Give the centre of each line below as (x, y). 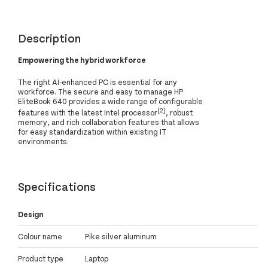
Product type (41, 259)
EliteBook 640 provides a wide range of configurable (110, 101)
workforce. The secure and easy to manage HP (100, 91)
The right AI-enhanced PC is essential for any (98, 82)
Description (49, 37)
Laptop (97, 259)
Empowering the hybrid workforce (82, 60)
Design (31, 214)
